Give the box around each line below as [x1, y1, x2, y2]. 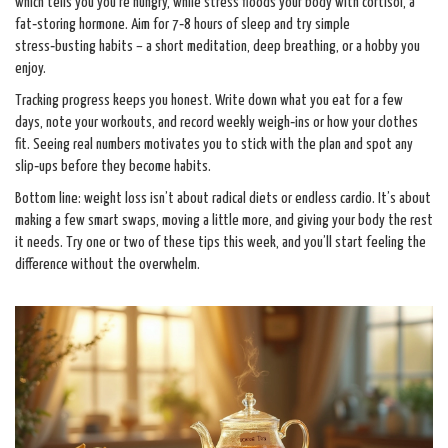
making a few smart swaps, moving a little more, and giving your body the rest [15, 213, 433, 228]
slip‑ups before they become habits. [15, 159, 211, 174]
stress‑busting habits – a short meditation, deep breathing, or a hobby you [15, 39, 420, 54]
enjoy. [15, 61, 46, 76]
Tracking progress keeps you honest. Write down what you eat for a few [15, 93, 403, 108]
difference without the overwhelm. [15, 257, 200, 272]
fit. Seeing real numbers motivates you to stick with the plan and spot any [15, 137, 413, 152]
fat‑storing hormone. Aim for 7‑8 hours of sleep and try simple [15, 17, 350, 32]
